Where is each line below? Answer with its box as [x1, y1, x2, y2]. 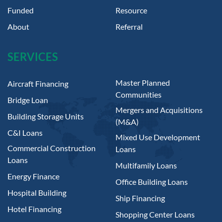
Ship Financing [115, 193, 165, 203]
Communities [115, 90, 162, 100]
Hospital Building [7, 188, 66, 198]
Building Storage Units [7, 111, 84, 121]
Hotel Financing [7, 204, 61, 214]
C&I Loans [7, 128, 43, 138]
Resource [115, 5, 147, 15]
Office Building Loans [115, 177, 188, 187]
